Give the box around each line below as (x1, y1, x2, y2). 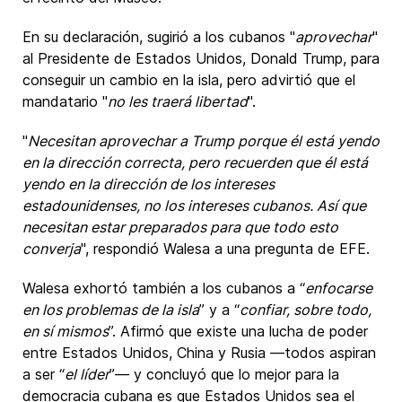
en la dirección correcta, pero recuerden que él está (22, 153, 368, 171)
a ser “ (22, 365, 65, 383)
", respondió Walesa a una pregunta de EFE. (81, 240, 370, 258)
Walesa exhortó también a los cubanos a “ (22, 279, 305, 297)
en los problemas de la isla (22, 301, 199, 319)
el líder (65, 365, 109, 383)
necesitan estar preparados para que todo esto (22, 218, 338, 236)
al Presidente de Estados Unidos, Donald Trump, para (22, 49, 380, 67)
